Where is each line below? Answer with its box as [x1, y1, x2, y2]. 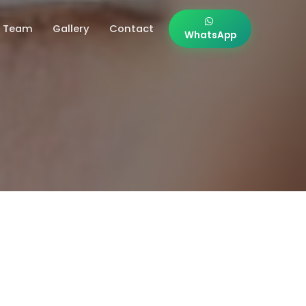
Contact [109, 21, 154, 36]
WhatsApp [184, 29, 236, 42]
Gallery [52, 21, 89, 36]
